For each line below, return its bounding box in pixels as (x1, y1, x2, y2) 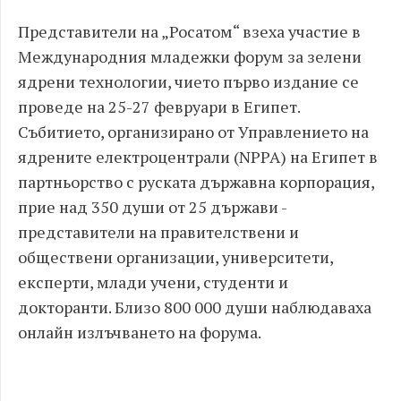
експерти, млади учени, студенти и (18, 270, 288, 293)
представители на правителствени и (18, 220, 299, 243)
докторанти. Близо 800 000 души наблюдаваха (18, 295, 371, 318)
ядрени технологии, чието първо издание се (18, 70, 359, 92)
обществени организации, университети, (18, 245, 333, 268)
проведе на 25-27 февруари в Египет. (18, 95, 300, 117)
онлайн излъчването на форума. (18, 320, 261, 343)
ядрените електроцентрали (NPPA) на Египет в (18, 145, 378, 167)
